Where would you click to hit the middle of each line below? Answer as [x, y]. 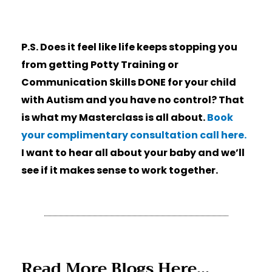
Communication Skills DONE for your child [128, 82]
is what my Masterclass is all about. [113, 117]
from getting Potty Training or [100, 64]
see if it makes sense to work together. [119, 170]
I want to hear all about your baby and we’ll [133, 152]
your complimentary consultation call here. [134, 135]
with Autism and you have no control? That [132, 100]
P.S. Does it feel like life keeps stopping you [129, 47]
